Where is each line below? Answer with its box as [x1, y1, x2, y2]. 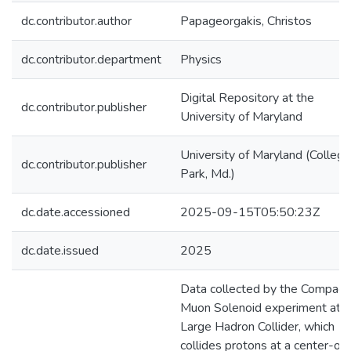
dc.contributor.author [21, 13, 132, 30]
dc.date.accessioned [21, 204, 130, 221]
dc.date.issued [21, 242, 99, 259]
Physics [180, 51, 222, 68]
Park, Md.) [180, 165, 235, 183]
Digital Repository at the [180, 89, 314, 107]
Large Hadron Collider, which [180, 318, 335, 335]
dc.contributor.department [21, 51, 161, 68]
